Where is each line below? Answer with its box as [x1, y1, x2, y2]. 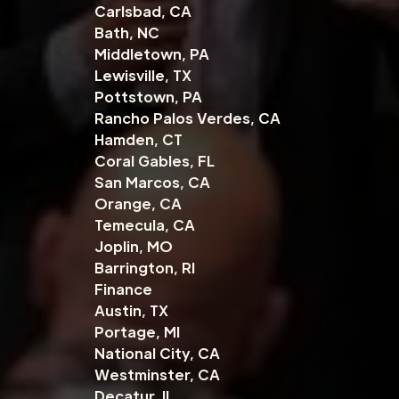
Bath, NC [94, 23, 159, 43]
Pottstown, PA [94, 87, 202, 107]
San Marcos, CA [94, 173, 210, 192]
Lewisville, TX [94, 66, 191, 85]
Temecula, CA [94, 216, 195, 235]
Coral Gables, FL [94, 151, 215, 171]
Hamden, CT [94, 130, 183, 150]
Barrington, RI [94, 258, 195, 278]
